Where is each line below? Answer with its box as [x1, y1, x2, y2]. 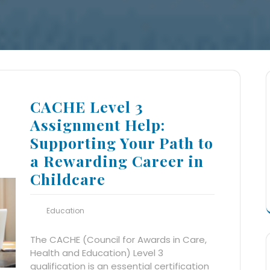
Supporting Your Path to [30, 132, 213, 152]
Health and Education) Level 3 [30, 246, 163, 259]
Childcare [30, 168, 105, 189]
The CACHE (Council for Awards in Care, [30, 233, 207, 246]
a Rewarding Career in [30, 150, 204, 171]
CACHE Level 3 [30, 96, 143, 116]
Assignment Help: [30, 114, 165, 134]
